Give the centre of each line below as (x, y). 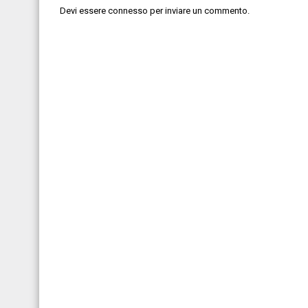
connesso (128, 11)
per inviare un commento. (199, 11)
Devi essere (84, 11)
